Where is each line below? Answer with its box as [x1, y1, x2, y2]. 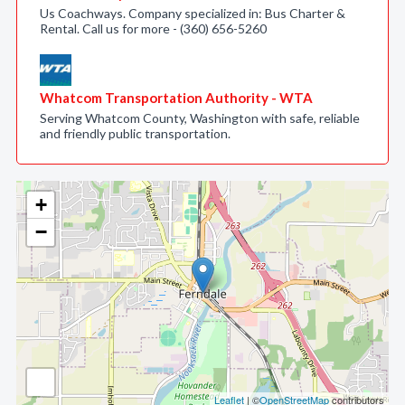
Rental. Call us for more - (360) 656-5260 [40, 21, 267, 36]
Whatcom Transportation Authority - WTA [40, 89, 313, 106]
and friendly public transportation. [40, 126, 231, 141]
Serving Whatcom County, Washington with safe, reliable [40, 110, 360, 126]
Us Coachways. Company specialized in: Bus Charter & [40, 5, 345, 21]
